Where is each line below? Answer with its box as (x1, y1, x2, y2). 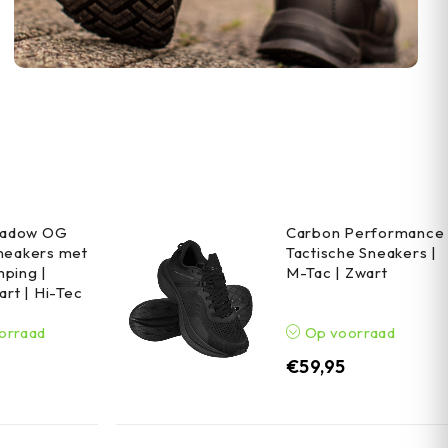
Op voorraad (301, 322, 396, 342)
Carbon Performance (285, 223, 445, 243)
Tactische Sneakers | (285, 243, 437, 263)
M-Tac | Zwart (285, 263, 388, 283)
